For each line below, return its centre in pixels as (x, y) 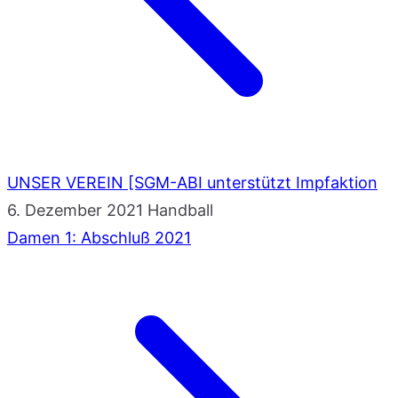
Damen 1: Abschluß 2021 (99, 237)
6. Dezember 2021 (75, 210)
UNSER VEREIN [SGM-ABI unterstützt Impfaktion (192, 182)
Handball (180, 210)
